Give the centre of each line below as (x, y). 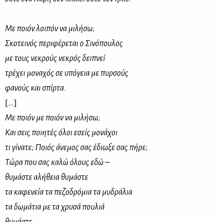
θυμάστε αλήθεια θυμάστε (47, 177)
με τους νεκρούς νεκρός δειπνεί (55, 58)
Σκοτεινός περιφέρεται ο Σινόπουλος (64, 43)
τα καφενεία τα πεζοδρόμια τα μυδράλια (69, 192)
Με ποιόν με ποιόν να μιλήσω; (53, 118)
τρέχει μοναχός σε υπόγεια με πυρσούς (67, 73)
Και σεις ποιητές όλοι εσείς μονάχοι (61, 133)
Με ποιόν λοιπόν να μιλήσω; (50, 28)
